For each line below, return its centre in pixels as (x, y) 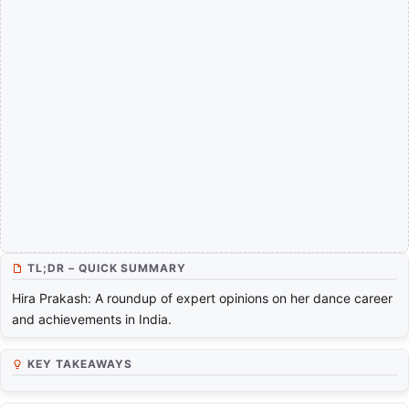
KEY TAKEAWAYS (80, 364)
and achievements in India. (92, 320)
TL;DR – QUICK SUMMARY (107, 268)
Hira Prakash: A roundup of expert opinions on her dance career (202, 299)
